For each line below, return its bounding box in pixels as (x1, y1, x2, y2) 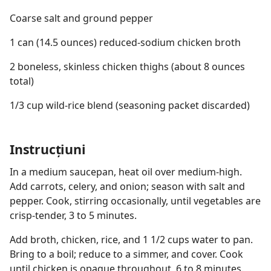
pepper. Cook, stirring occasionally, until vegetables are (10, 194, 261, 207)
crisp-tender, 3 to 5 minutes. (10, 209, 137, 222)
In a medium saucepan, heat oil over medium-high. (10, 165, 242, 178)
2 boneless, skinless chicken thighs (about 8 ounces (10, 60, 245, 73)
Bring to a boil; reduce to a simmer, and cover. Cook (10, 247, 243, 261)
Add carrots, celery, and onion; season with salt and (10, 180, 245, 193)
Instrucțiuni (10, 140, 86, 158)
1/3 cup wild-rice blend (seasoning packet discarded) (10, 99, 250, 112)
